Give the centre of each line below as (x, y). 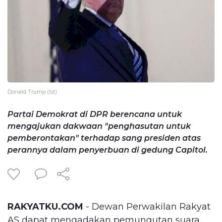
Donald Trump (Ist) (32, 91)
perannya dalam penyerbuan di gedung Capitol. (108, 150)
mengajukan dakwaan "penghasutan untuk (99, 126)
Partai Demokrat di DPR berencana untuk (95, 114)
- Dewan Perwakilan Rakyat (147, 206)
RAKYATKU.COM (45, 206)
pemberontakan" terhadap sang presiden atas (104, 138)
